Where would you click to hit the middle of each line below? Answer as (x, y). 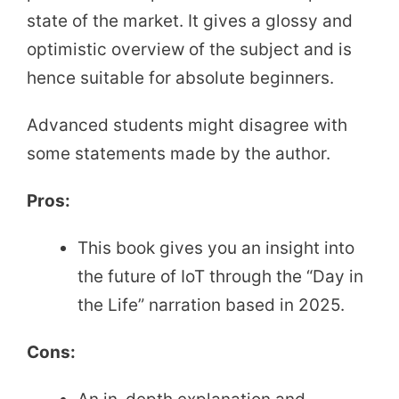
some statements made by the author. (179, 153)
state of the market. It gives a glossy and (190, 21)
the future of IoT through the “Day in (220, 276)
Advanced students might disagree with (187, 125)
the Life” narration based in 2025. (211, 305)
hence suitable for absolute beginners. (180, 78)
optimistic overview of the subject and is (189, 50)
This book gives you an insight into (216, 248)
